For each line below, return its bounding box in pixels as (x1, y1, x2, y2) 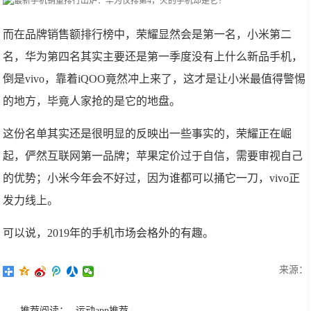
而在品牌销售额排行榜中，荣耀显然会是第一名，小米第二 (3, 28, 292, 40)
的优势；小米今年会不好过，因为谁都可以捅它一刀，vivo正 (3, 172, 301, 184)
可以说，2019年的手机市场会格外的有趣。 (3, 227, 215, 239)
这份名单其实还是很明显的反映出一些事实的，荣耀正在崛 (3, 128, 292, 140)
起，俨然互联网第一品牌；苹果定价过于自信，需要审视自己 (3, 150, 303, 162)
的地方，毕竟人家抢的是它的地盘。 (3, 95, 181, 107)
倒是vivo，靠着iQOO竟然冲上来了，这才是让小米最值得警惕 (3, 73, 306, 85)
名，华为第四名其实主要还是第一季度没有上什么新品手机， (3, 51, 303, 62)
